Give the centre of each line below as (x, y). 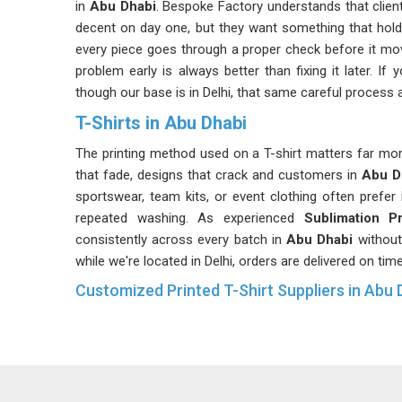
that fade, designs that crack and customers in (219, 175)
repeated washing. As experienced (190, 218)
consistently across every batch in (179, 240)
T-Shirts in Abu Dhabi (161, 123)
